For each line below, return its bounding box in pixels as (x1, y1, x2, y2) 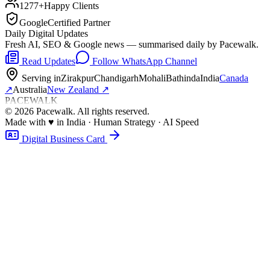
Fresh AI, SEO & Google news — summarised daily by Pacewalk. (5, 39, 259, 49)
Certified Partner (48, 17, 110, 28)
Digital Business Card (19, 133, 107, 144)
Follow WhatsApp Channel (90, 55, 197, 66)
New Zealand (47, 84, 99, 95)
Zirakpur (61, 72, 94, 83)
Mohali (139, 72, 166, 83)
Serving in (19, 72, 61, 83)
